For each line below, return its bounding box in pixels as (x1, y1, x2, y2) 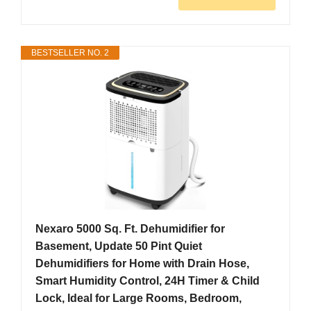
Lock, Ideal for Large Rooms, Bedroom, (35, 292, 242, 305)
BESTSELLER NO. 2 (31, 48, 109, 58)
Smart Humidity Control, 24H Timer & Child (35, 275, 260, 287)
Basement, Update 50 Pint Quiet (35, 240, 202, 253)
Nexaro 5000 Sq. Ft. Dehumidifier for (35, 223, 225, 235)
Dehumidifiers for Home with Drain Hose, (35, 258, 249, 270)
